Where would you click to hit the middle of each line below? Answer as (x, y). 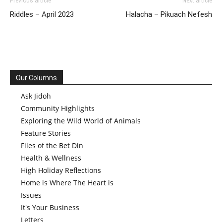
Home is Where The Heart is (67, 183)
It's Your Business (50, 207)
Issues (31, 195)
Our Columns (36, 78)
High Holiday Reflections (61, 170)
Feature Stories (46, 133)
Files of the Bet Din (52, 145)
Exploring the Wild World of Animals (81, 121)
